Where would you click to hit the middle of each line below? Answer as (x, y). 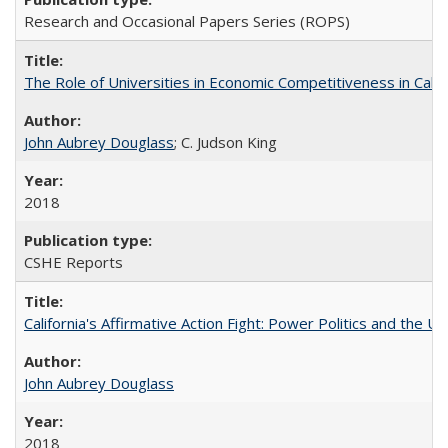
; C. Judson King (225, 142)
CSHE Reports (73, 262)
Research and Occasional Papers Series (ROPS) (187, 21)
